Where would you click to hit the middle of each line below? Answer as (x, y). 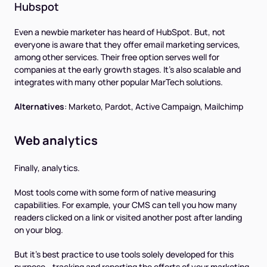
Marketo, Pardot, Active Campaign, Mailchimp (156, 106)
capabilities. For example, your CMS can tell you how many (126, 204)
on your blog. (39, 229)
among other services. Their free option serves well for (117, 57)
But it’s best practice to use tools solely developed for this (124, 254)
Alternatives (39, 106)
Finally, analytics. (47, 167)
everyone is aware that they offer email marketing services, (127, 44)
